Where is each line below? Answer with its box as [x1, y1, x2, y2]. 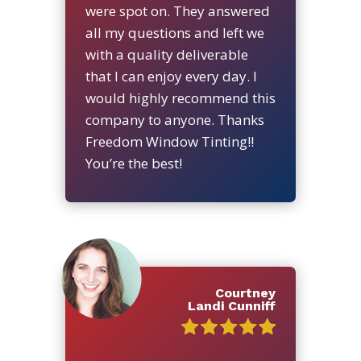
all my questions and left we [85, 23, 264, 42]
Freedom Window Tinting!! [85, 131, 254, 151]
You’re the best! [85, 153, 182, 172]
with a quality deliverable [85, 44, 248, 64]
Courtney [214, 284, 276, 301]
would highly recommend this [85, 88, 276, 107]
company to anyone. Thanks [85, 110, 264, 129]
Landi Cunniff [187, 297, 276, 313]
